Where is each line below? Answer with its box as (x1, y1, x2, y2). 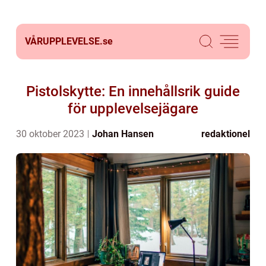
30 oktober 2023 (16, 128, 87, 140)
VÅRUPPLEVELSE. (25, 36, 103, 47)
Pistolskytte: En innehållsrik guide (26, 83, 240, 100)
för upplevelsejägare (68, 100, 198, 117)
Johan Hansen (92, 128, 154, 140)
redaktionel (201, 128, 250, 140)
